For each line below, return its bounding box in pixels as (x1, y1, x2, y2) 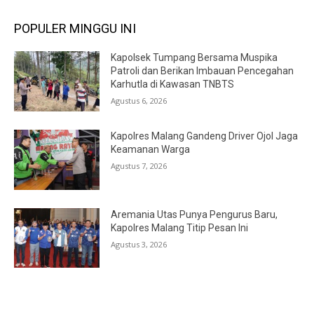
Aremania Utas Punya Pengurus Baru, (111, 208, 278, 220)
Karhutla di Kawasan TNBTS (111, 78, 235, 90)
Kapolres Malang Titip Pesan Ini (111, 221, 249, 233)
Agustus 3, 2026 (111, 238, 168, 250)
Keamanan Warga (111, 144, 191, 156)
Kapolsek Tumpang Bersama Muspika (111, 52, 278, 64)
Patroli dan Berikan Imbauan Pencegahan (111, 65, 294, 77)
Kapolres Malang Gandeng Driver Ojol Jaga (111, 130, 299, 142)
